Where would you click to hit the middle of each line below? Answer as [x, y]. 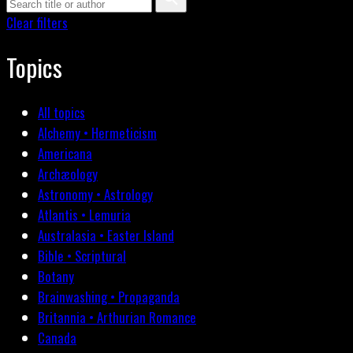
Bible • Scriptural [82, 256]
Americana [65, 154]
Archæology [68, 174]
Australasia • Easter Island [106, 236]
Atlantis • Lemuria [84, 215]
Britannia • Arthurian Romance [117, 318]
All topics [61, 113]
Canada [57, 338]
